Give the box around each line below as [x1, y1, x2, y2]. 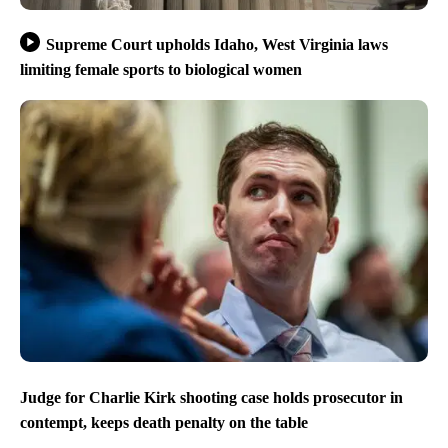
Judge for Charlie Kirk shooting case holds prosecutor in [20, 388, 403, 406]
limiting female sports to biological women [20, 61, 302, 79]
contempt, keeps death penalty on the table [20, 413, 308, 431]
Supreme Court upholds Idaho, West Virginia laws [45, 35, 388, 53]
